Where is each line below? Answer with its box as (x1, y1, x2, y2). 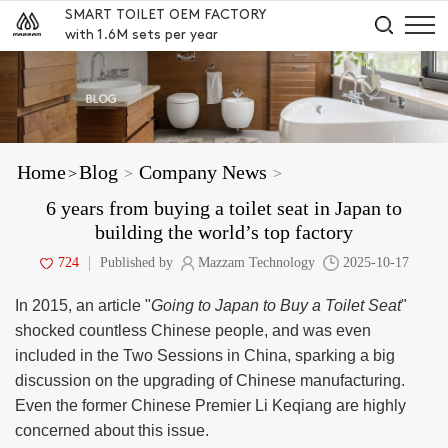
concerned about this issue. (15, 422, 209, 440)
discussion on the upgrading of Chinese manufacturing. (15, 372, 405, 390)
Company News (139, 161, 267, 184)
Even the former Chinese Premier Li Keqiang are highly (15, 397, 406, 415)
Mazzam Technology (197, 255, 315, 271)
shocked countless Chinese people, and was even (15, 322, 371, 340)
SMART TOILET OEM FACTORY (65, 8, 268, 23)
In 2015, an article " (15, 297, 151, 315)
